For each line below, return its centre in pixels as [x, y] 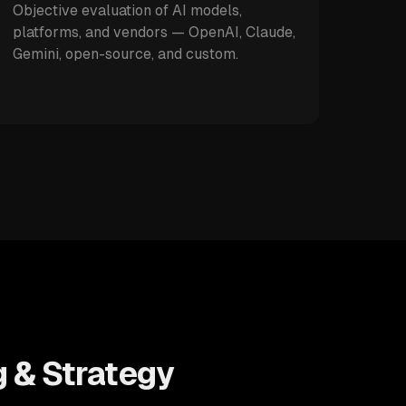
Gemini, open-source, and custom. [126, 54]
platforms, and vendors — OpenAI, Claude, [155, 32]
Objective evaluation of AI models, [128, 10]
